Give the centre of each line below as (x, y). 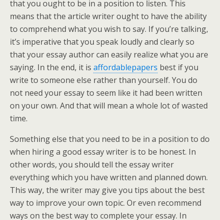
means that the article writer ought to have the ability (108, 16)
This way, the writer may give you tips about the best (107, 190)
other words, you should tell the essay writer (92, 165)
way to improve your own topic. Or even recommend (106, 203)
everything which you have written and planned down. (109, 177)
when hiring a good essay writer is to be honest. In (103, 152)
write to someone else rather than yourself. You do (104, 80)
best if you (178, 67)
